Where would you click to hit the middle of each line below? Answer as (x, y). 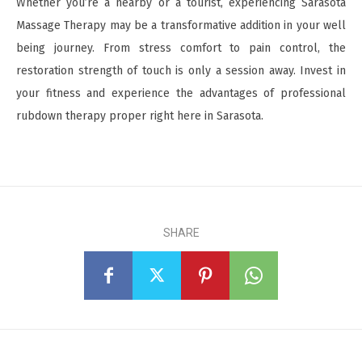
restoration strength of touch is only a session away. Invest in (181, 71)
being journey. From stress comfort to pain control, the (181, 48)
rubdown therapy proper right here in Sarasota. (140, 116)
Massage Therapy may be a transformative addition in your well (181, 25)
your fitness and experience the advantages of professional (181, 93)
